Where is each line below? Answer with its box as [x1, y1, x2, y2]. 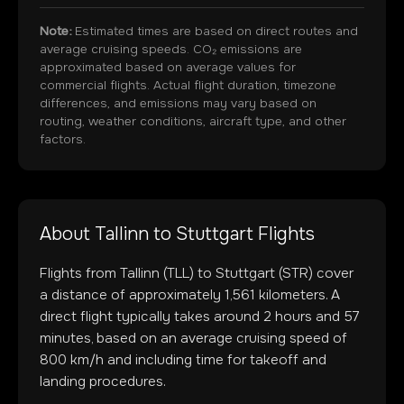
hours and [271, 308, 344, 326]
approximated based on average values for [40, 60, 296, 75]
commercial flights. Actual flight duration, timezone [40, 78, 336, 93]
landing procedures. [40, 372, 166, 390]
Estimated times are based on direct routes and [71, 23, 358, 39]
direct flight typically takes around [40, 308, 263, 326]
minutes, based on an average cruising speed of [40, 329, 347, 347]
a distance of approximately [40, 286, 225, 304]
